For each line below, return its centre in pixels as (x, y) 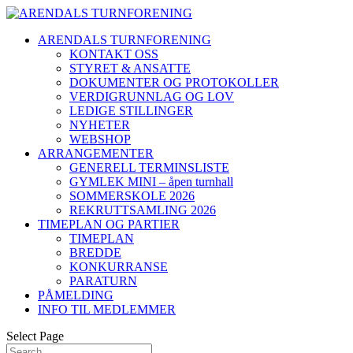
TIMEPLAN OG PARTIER (109, 224)
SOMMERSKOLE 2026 (132, 196)
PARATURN (103, 281)
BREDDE (95, 253)
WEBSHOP (100, 139)
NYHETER (100, 125)
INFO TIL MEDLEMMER (107, 309)
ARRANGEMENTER (96, 153)
